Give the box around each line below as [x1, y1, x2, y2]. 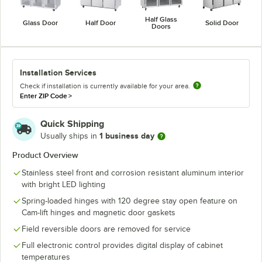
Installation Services [20, 67, 96, 77]
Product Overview [12, 150, 78, 160]
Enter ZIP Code [20, 91, 67, 100]
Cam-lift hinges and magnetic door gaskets [22, 208, 175, 217]
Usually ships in [40, 132, 99, 140]
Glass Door [22, 18, 58, 27]
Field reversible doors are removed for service [22, 224, 191, 233]
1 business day [99, 131, 154, 140]
